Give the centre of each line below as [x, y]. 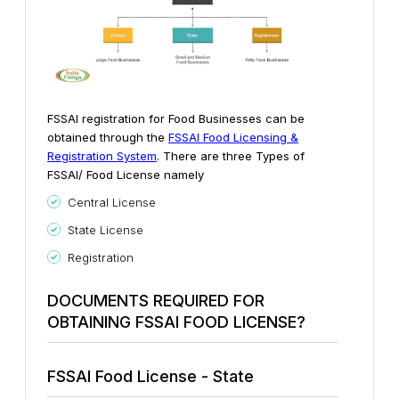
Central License [112, 202]
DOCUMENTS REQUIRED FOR [156, 300]
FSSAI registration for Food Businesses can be [176, 118]
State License [106, 229]
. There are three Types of [231, 155]
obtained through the [108, 137]
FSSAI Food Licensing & [233, 137]
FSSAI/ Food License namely [126, 174]
